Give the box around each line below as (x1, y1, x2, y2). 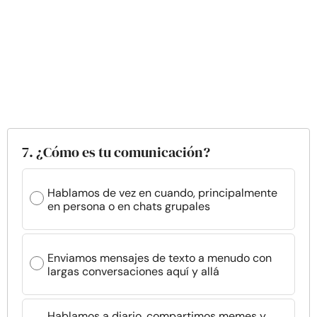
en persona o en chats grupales (47, 198, 210, 214)
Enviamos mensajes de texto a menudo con (47, 250, 272, 265)
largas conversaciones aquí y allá (47, 263, 219, 279)
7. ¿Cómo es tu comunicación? (22, 142, 210, 162)
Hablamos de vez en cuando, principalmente (47, 185, 277, 200)
